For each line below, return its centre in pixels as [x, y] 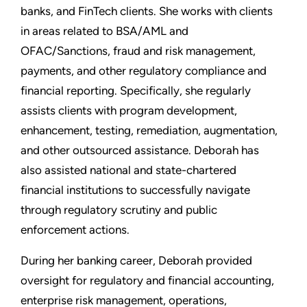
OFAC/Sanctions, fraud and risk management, [138, 51]
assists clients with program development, [129, 111]
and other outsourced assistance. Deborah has [140, 150]
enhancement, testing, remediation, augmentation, [149, 131]
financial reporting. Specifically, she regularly [136, 91]
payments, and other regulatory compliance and [144, 71]
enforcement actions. [75, 230]
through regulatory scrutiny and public [119, 210]
